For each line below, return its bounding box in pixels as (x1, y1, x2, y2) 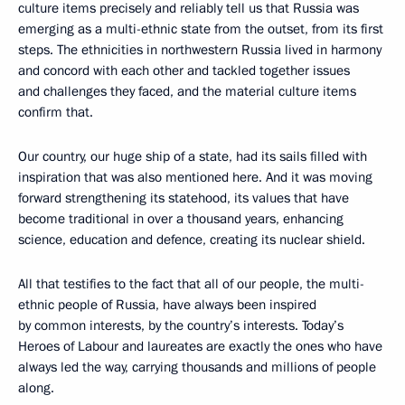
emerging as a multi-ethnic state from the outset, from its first (18, 20, 383, 38)
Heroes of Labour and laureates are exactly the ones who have (18, 337, 382, 355)
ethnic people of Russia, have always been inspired (18, 296, 316, 314)
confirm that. (18, 103, 93, 121)
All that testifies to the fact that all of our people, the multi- (18, 275, 364, 293)
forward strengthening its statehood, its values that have (18, 189, 349, 207)
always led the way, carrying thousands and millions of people (18, 358, 376, 376)
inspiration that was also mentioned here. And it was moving (18, 168, 372, 186)
